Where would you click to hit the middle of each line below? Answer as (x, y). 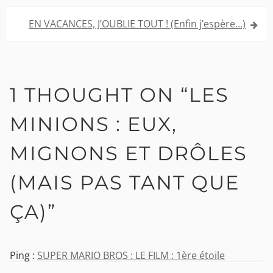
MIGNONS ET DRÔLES (129, 154)
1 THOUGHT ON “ (99, 95)
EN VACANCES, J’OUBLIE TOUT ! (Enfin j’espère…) (137, 24)
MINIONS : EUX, (94, 124)
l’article (28, 20)
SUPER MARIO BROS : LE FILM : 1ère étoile (131, 255)
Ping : (23, 255)
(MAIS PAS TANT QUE (125, 183)
